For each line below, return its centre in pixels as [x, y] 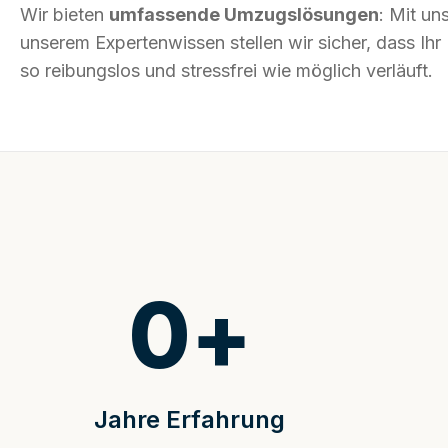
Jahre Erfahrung [190, 420]
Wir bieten [64, 15]
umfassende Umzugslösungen [244, 15]
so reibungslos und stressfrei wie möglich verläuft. [226, 71]
